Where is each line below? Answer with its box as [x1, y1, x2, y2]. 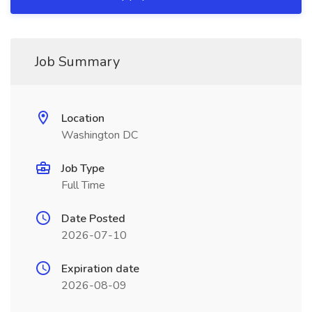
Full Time [61, 178, 105, 193]
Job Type [61, 161, 104, 176]
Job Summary [35, 52, 120, 71]
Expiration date [61, 261, 139, 276]
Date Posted [61, 211, 125, 226]
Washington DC [61, 127, 138, 143]
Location [61, 111, 104, 126]
